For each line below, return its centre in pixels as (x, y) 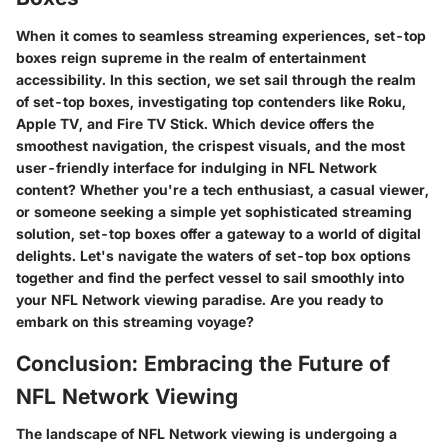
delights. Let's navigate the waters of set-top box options (213, 255)
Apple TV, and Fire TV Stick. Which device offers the (195, 123)
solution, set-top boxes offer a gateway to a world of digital (218, 233)
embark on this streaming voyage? (135, 321)
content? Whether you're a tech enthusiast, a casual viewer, (222, 189)
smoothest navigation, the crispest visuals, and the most (210, 145)
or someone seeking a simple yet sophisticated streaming (214, 211)
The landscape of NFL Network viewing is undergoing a (206, 433)
